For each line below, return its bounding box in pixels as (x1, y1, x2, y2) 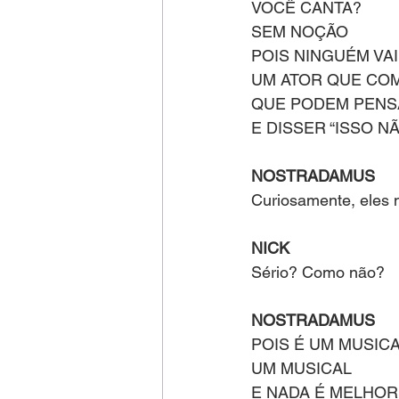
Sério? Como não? (251, 263, 385, 281)
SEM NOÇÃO (251, 22, 348, 41)
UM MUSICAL (251, 359, 352, 378)
